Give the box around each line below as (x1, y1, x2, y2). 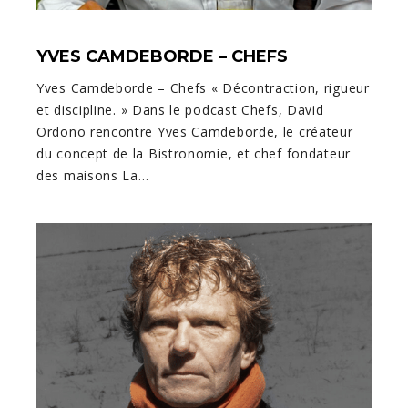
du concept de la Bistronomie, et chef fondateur (36, 144, 351, 162)
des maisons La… (36, 166, 149, 184)
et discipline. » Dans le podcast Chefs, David (36, 100, 324, 118)
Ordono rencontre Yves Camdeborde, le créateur (36, 122, 353, 140)
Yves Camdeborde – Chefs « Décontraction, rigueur (36, 78, 370, 97)
